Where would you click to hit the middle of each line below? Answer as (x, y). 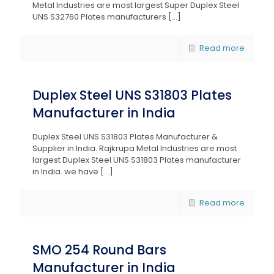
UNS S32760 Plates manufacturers (99, 17)
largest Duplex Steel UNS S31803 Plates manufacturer (137, 160)
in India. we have (65, 172)
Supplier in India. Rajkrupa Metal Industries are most (135, 148)
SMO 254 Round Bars (99, 250)
